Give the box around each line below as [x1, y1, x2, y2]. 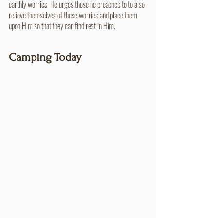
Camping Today [9, 50, 81, 64]
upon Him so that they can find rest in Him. [9, 19, 115, 32]
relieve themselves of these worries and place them [9, 9, 139, 21]
